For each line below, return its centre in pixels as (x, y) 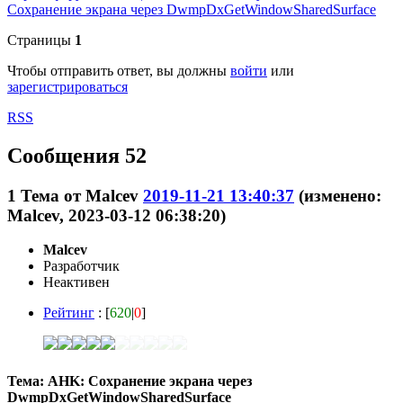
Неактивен (76, 282)
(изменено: (340, 195)
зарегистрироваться (67, 86)
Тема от (53, 195)
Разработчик (81, 266)
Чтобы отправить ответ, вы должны (119, 70)
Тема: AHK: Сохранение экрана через (130, 381)
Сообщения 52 (77, 155)
